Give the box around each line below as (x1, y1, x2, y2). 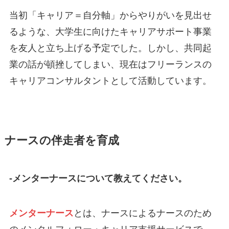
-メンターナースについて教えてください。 (9, 173, 187, 184)
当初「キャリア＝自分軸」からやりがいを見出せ (9, 10, 212, 21)
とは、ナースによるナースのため (73, 208, 212, 219)
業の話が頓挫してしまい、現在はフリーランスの (9, 59, 212, 70)
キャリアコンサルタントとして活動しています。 (9, 76, 212, 86)
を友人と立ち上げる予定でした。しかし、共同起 (9, 43, 212, 54)
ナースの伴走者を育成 (4, 134, 119, 147)
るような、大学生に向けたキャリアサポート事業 (9, 27, 212, 37)
